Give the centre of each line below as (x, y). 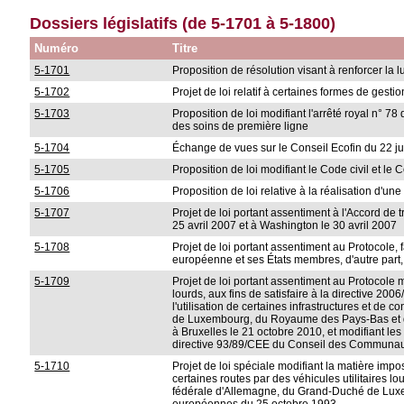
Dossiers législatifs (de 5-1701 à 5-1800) (183, 23)
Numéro (57, 48)
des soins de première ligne (241, 126)
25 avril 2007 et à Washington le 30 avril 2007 (285, 225)
